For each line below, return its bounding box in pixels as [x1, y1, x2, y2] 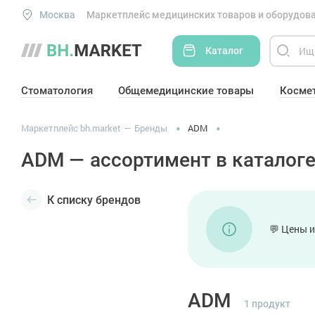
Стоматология [21, 84, 93, 97]
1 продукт [244, 298, 290, 309]
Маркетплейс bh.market [21, 122, 121, 134]
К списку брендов [47, 193, 141, 207]
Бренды [134, 122, 167, 134]
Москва [39, 8, 75, 20]
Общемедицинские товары [118, 84, 255, 97]
